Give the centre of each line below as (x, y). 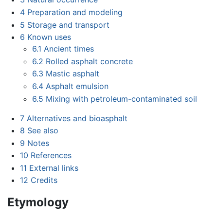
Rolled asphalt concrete (90, 61)
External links (54, 168)
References (51, 155)
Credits (44, 180)
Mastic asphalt (73, 74)
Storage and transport (68, 25)
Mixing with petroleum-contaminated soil (122, 99)
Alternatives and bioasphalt (77, 118)
